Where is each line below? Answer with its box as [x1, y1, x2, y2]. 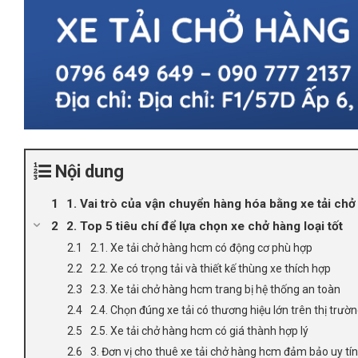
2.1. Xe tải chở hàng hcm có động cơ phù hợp [90, 241, 312, 254]
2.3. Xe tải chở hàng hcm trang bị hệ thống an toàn [90, 282, 340, 296]
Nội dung [55, 161, 124, 181]
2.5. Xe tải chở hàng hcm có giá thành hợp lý [90, 324, 308, 337]
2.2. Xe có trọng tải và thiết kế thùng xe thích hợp [90, 261, 331, 275]
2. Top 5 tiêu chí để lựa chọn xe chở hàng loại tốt [66, 218, 343, 233]
